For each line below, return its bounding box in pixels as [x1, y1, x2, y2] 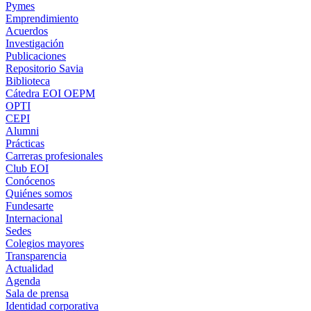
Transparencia [6, 249, 67, 262]
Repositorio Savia [6, 62, 83, 74]
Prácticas [6, 137, 44, 149]
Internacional [6, 212, 62, 224]
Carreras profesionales [6, 149, 103, 162]
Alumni [6, 124, 39, 137]
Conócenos [6, 174, 55, 187]
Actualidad [6, 262, 53, 274]
